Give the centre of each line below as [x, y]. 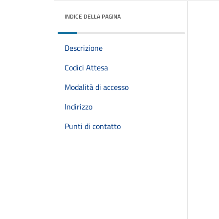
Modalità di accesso [97, 87]
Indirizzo [78, 107]
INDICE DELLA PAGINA [93, 16]
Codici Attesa [86, 67]
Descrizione [84, 48]
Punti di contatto [93, 126]
